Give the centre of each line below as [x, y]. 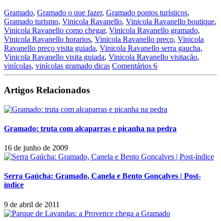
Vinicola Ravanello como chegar [55, 31]
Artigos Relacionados [47, 90]
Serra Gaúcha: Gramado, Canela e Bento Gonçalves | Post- [102, 176]
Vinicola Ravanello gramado [153, 31]
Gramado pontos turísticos [147, 13]
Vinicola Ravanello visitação [153, 57]
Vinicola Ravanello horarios [47, 39]
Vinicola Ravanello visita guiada [54, 57]
